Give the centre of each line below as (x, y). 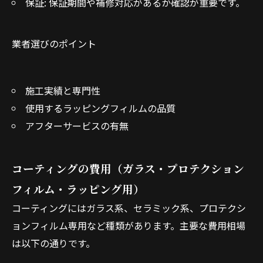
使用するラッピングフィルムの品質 (100, 108)
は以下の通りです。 (53, 243)
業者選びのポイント (54, 43)
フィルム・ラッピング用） (78, 189)
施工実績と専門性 (63, 90)
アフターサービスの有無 (77, 126)
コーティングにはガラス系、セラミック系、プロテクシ (129, 208)
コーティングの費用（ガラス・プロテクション (128, 168)
